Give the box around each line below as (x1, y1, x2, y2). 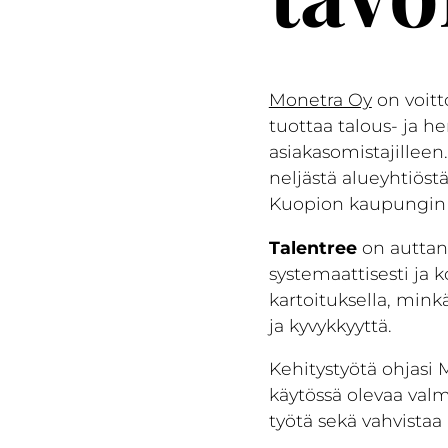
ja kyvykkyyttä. (268, 314, 392, 336)
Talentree (268, 236, 357, 258)
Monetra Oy (268, 89, 372, 111)
